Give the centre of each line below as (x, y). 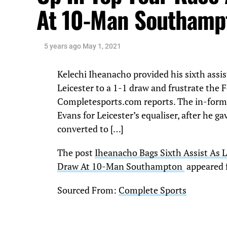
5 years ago (63, 46)
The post (76, 153)
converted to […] (90, 129)
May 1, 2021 (102, 46)
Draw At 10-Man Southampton (121, 167)
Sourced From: (88, 191)
